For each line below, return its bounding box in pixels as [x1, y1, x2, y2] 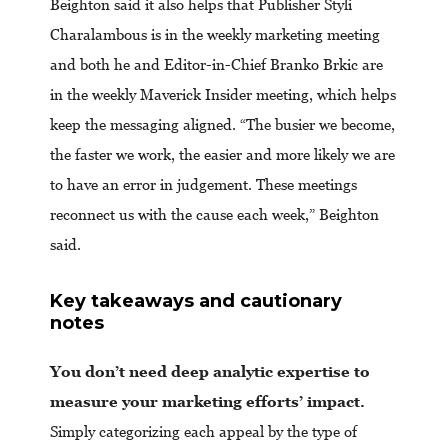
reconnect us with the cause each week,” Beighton [50, 206, 379, 223]
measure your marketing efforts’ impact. [50, 392, 365, 410]
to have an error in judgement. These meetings [50, 176, 357, 193]
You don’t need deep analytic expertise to [50, 362, 370, 380]
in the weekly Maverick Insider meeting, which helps [50, 86, 396, 103]
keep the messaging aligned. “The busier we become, [50, 116, 395, 133]
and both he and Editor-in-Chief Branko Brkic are [50, 56, 383, 73]
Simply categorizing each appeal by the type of [50, 422, 357, 440]
